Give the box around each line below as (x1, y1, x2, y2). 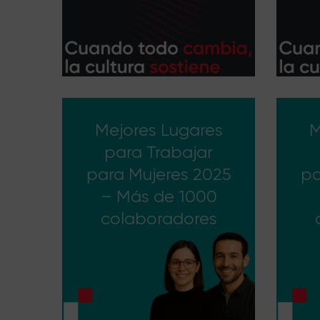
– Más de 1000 (100, 186, 217, 206)
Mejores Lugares (94, 120, 223, 140)
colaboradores (100, 209, 217, 229)
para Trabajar (104, 142, 213, 162)
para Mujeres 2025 (86, 164, 231, 184)
